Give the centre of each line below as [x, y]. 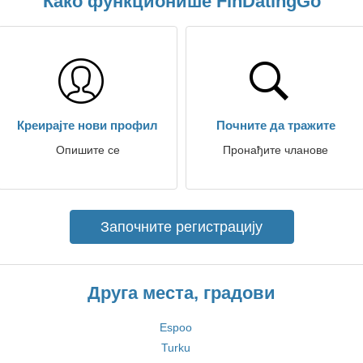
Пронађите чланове [275, 150]
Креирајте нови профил [88, 125]
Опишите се [88, 150]
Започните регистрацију [181, 227]
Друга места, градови [181, 293]
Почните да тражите [275, 125]
